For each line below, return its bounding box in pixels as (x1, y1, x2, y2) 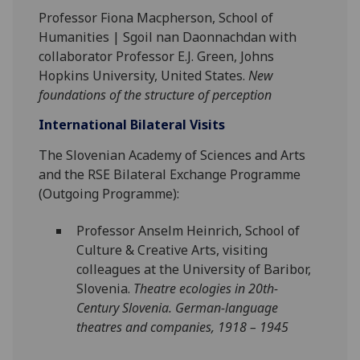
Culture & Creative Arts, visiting (76, 241, 268, 260)
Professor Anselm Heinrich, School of (76, 222, 300, 240)
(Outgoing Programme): (39, 184, 183, 202)
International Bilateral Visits (39, 115, 226, 133)
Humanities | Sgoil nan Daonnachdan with (39, 27, 297, 46)
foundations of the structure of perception (39, 85, 272, 104)
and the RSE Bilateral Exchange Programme (39, 165, 301, 183)
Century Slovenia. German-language (76, 299, 278, 317)
